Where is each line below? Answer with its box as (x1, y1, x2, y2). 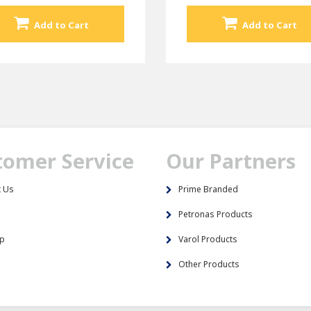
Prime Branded (178, 183, 238, 195)
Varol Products (178, 233, 237, 245)
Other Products (178, 258, 239, 270)
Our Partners (166, 147, 296, 174)
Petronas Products (178, 208, 253, 220)
